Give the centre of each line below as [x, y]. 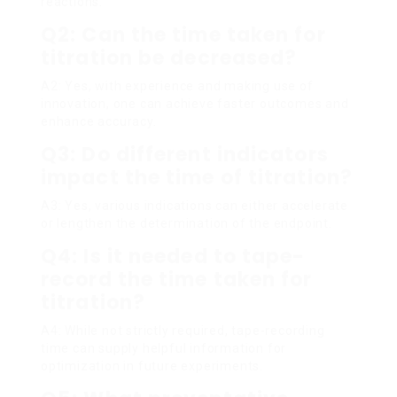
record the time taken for [177, 279]
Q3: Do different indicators [185, 154]
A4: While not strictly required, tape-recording [183, 330]
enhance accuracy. [99, 121]
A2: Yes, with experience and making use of [177, 86]
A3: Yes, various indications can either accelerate [195, 205]
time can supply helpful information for [164, 348]
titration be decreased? [169, 58]
